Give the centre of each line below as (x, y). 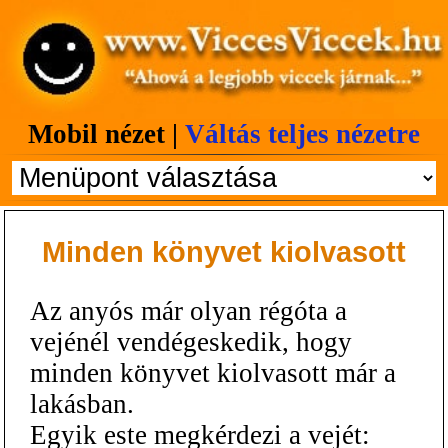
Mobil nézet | (106, 134)
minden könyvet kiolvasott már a (213, 372)
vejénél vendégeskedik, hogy (191, 341)
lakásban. (82, 403)
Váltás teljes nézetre (302, 134)
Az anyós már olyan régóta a (188, 310)
